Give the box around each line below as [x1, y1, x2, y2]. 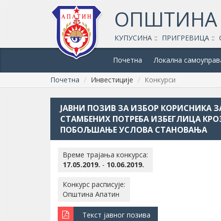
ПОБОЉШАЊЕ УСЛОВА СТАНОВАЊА [60, 124, 207, 135]
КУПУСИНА [114, 33, 152, 42]
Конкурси [145, 75, 176, 84]
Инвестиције [91, 75, 133, 84]
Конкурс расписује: [63, 180, 125, 189]
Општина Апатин [63, 189, 119, 199]
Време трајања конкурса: [63, 150, 148, 159]
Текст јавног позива [82, 210, 150, 220]
